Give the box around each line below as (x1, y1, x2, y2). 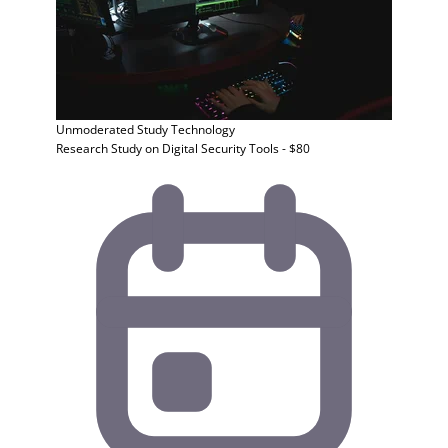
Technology (171, 121, 235, 138)
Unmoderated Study (56, 121, 168, 138)
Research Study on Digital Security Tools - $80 (56, 140, 310, 157)
